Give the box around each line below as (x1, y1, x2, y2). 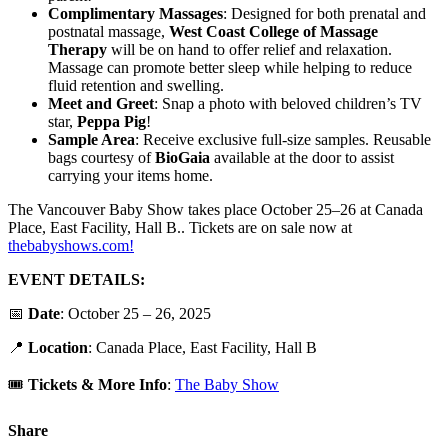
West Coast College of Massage (169, 23, 378, 41)
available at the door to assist (210, 149, 394, 167)
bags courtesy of (48, 149, 155, 167)
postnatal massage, (48, 23, 169, 41)
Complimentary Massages (48, 5, 223, 23)
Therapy (48, 41, 111, 59)
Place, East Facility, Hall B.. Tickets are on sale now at (8, 219, 352, 237)
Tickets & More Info (28, 376, 167, 394)
